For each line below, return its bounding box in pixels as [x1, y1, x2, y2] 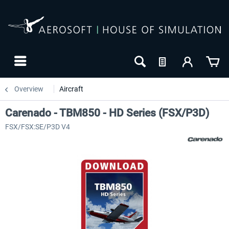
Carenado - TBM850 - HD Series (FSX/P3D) [5, 107, 209, 119]
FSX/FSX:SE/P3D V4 [5, 123, 70, 131]
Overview [14, 85, 43, 93]
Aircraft [59, 85, 83, 93]
